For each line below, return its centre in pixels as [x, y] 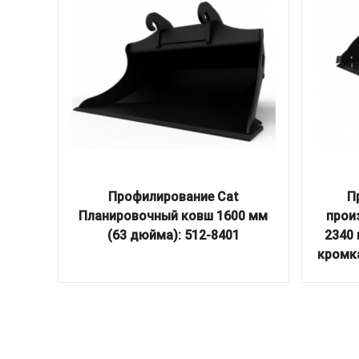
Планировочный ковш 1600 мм [173, 216]
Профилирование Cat [173, 196]
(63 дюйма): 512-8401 [173, 235]
